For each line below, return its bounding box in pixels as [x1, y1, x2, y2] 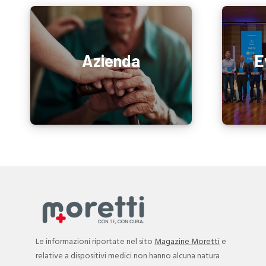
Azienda [82, 50, 141, 71]
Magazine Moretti [154, 235, 220, 249]
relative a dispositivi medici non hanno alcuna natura [36, 249, 220, 264]
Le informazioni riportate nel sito [36, 235, 154, 249]
